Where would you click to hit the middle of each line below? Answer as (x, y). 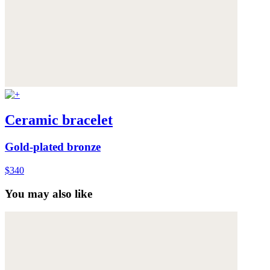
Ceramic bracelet (59, 120)
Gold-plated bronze (53, 147)
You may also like (49, 193)
